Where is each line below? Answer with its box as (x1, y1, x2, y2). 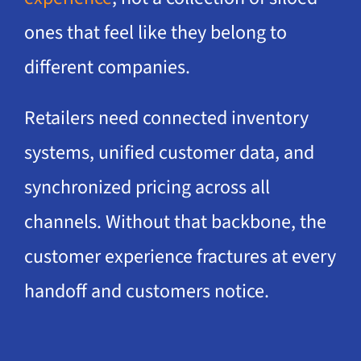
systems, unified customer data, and (23, 139, 314, 168)
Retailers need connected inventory (23, 104, 309, 133)
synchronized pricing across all (23, 173, 270, 202)
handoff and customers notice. (23, 277, 269, 306)
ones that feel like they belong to (23, 19, 287, 48)
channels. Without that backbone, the (23, 208, 326, 237)
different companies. (23, 53, 190, 82)
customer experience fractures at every (23, 243, 336, 272)
